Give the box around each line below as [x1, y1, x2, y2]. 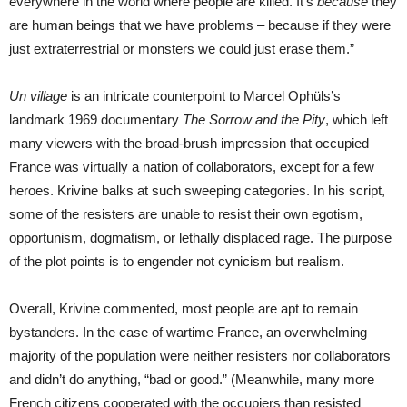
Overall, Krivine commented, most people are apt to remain [9, 300, 358, 316]
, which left [325, 111, 388, 127]
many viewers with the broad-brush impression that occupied [9, 134, 369, 151]
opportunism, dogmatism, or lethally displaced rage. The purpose [9, 229, 392, 245]
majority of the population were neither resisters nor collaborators [9, 347, 391, 363]
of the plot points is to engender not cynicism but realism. [9, 253, 344, 269]
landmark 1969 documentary [9, 111, 183, 127]
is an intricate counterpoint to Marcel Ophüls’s [67, 87, 341, 104]
